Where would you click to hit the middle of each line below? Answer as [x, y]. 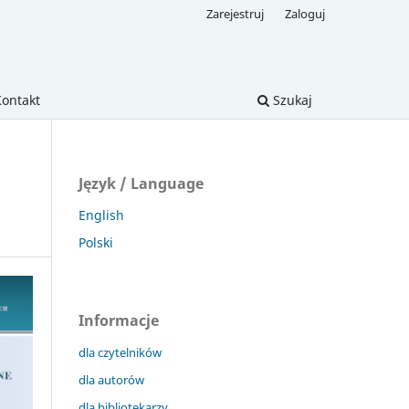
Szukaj [291, 100]
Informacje [119, 320]
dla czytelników [120, 352]
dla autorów [111, 379]
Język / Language [141, 183]
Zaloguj [305, 13]
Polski [96, 242]
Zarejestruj [236, 13]
